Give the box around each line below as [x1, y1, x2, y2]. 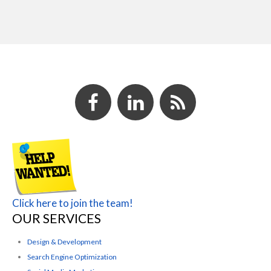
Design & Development [27, 237, 102, 246]
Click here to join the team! [12, 197, 133, 209]
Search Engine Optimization [27, 252, 117, 261]
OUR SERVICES [12, 211, 101, 226]
